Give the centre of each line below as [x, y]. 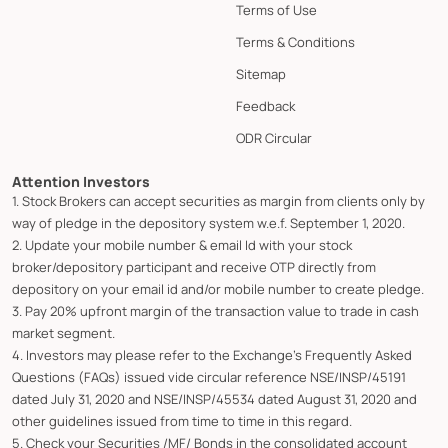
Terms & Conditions [295, 41]
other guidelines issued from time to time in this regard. [182, 420]
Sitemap [261, 73]
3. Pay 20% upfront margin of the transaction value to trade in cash [215, 310]
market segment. [63, 332]
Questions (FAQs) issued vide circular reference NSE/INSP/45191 [209, 376]
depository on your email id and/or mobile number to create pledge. [218, 288]
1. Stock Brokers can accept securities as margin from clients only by [218, 200]
